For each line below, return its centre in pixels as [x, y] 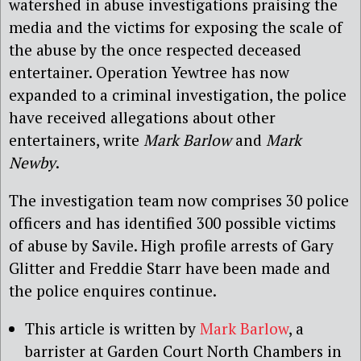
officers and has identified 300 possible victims [172, 223]
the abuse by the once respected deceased [155, 49]
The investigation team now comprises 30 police [179, 201]
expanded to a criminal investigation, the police [178, 94]
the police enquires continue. [113, 291]
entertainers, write [76, 139]
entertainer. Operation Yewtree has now [149, 72]
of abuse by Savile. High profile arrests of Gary [171, 246]
